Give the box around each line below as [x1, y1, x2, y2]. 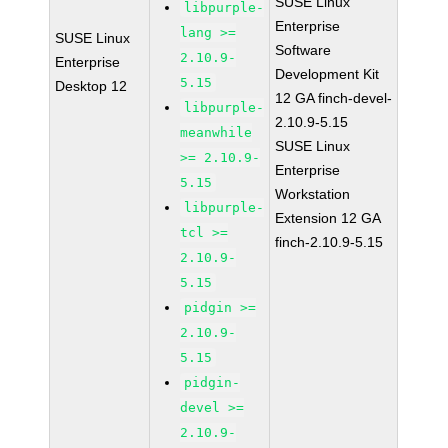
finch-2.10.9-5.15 [275, 234, 384, 250]
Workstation [275, 186, 351, 202]
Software [275, 42, 332, 58]
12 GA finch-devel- [275, 90, 393, 106]
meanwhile [180, 125, 253, 140]
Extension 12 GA [275, 210, 382, 226]
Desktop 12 [55, 78, 128, 94]
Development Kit [275, 66, 380, 82]
